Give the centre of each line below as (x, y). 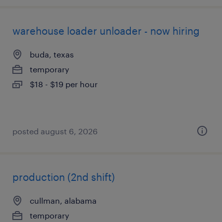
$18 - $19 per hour (64, 84)
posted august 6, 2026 (55, 131)
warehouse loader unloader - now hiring (106, 31)
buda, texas (52, 54)
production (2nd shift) (64, 177)
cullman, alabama (63, 200)
